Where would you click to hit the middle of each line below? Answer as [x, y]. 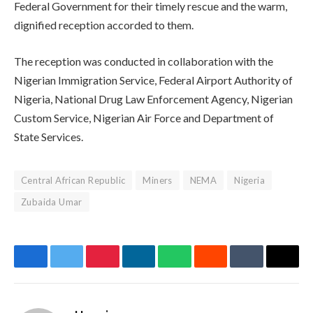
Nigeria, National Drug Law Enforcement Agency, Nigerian [153, 99]
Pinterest [128, 267]
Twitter [86, 267]
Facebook [57, 267]
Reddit [228, 267]
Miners [158, 180]
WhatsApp [203, 267]
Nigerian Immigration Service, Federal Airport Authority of [153, 80]
